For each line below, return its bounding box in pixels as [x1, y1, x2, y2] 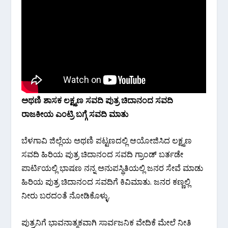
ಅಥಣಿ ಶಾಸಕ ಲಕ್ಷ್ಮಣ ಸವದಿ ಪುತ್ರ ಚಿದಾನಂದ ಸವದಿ [21, 94, 174, 106]
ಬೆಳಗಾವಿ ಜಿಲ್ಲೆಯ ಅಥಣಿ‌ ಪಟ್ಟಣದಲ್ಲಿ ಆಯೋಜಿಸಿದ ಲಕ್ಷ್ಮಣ [21, 135, 192, 147]
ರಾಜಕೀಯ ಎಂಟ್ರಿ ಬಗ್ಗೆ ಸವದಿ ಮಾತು [21, 108, 129, 120]
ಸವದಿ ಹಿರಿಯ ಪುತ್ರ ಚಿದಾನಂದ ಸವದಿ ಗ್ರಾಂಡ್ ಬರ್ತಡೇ [21, 149, 184, 160]
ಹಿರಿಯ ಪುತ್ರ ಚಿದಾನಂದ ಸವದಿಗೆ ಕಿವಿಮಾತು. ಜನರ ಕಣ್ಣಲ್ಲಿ [21, 176, 191, 188]
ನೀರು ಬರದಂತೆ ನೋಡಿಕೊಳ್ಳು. [21, 190, 110, 202]
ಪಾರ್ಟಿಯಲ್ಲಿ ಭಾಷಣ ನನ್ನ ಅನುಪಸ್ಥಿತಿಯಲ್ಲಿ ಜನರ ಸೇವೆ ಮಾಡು [21, 162, 204, 174]
